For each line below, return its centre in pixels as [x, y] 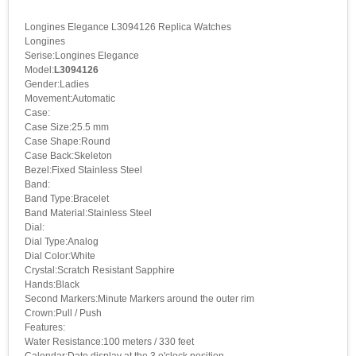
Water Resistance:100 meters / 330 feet [109, 341]
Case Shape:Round [68, 141]
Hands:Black [52, 284]
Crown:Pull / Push [63, 313]
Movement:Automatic [70, 98]
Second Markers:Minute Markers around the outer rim [139, 298]
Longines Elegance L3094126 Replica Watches [128, 27]
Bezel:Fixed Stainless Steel [83, 170]
